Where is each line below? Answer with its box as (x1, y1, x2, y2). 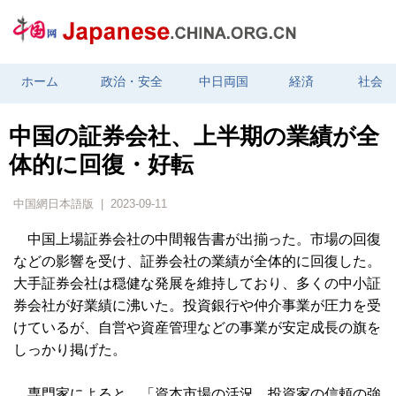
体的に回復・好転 (9, 152, 194, 179)
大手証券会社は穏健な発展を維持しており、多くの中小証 (13, 276, 381, 292)
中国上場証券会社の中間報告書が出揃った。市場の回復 (13, 232, 381, 247)
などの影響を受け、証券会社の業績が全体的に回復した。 (13, 254, 381, 270)
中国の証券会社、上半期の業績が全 (9, 124, 379, 150)
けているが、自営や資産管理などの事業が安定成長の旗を (13, 320, 381, 336)
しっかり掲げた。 (13, 342, 126, 358)
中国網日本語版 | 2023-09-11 (13, 197, 167, 210)
